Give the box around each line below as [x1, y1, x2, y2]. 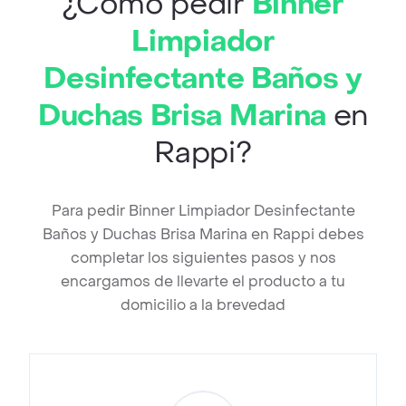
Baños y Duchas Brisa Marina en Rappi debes [42, 225, 364, 245]
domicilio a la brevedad [121, 295, 285, 315]
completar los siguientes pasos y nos [70, 248, 336, 268]
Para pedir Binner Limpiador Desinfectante [51, 201, 355, 221]
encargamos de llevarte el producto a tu [61, 272, 345, 292]
